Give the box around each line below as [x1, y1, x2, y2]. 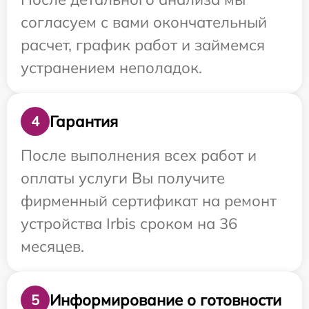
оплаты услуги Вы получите [21, 168, 225, 188]
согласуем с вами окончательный [21, 12, 267, 32]
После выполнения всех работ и [21, 146, 257, 166]
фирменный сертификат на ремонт [21, 191, 277, 211]
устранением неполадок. [21, 58, 202, 78]
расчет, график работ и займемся [21, 35, 265, 55]
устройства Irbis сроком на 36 [21, 214, 237, 234]
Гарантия [50, 111, 118, 131]
